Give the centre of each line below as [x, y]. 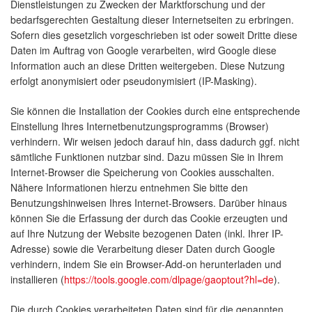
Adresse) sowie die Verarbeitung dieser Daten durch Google [143, 249]
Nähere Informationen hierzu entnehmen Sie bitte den [129, 188]
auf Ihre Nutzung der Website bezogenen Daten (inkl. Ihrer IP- [147, 234]
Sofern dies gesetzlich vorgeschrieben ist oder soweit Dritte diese [154, 35]
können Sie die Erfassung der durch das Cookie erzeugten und [149, 218]
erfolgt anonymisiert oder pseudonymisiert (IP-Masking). [134, 81]
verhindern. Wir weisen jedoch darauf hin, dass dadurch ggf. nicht [155, 142]
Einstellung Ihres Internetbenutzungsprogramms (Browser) [140, 126]
